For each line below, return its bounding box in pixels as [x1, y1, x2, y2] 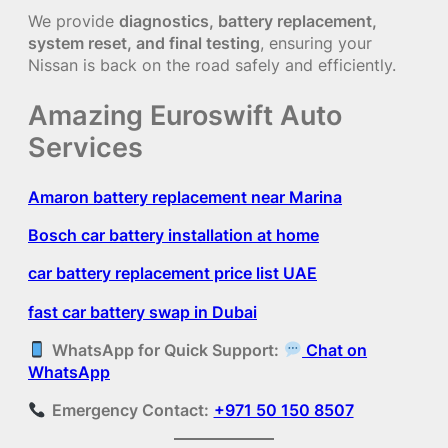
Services [28, 130, 143, 165]
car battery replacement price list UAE [28, 263, 317, 284]
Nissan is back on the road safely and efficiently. [28, 55, 396, 76]
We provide [28, 11, 119, 32]
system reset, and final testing [28, 33, 260, 54]
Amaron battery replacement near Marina [28, 186, 342, 207]
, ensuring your [260, 33, 372, 54]
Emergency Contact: [51, 400, 209, 421]
